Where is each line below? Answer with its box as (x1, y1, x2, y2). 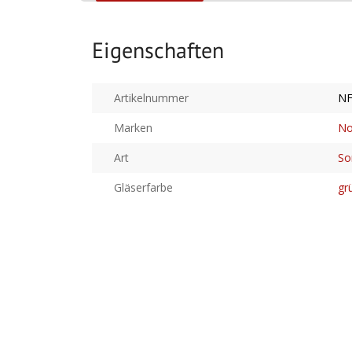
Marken (114, 120, 152, 135)
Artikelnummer (114, 90, 189, 105)
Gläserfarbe (114, 180, 173, 195)
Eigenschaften (92, 35, 224, 64)
